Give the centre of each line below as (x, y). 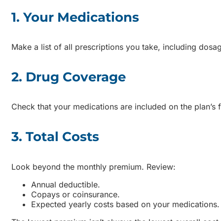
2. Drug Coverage (69, 77)
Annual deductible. (66, 184)
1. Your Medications (75, 17)
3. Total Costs (55, 136)
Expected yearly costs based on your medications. (125, 204)
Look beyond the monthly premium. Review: (93, 166)
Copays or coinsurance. (75, 194)
